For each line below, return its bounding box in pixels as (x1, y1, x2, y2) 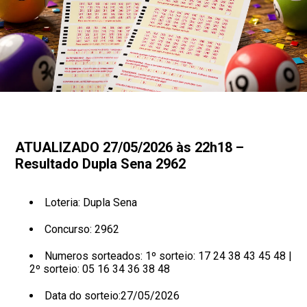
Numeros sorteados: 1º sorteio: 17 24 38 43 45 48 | (44, 249, 292, 263)
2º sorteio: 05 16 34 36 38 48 (29, 262, 170, 276)
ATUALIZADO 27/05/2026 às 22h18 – (15, 139, 245, 156)
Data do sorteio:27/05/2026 (44, 289, 180, 303)
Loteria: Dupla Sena (44, 196, 137, 210)
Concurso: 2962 (44, 223, 119, 236)
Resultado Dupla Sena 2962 (15, 156, 186, 173)
